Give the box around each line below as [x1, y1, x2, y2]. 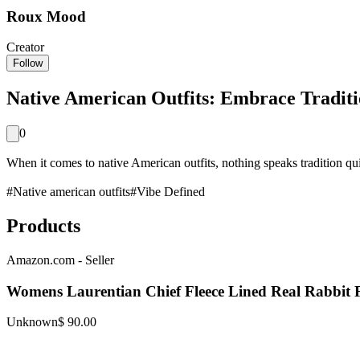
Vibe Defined [137, 185, 205, 199]
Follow [13, 57, 43, 70]
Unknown [6, 315, 58, 329]
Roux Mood [6, 7, 86, 25]
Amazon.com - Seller [6, 253, 114, 267]
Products [6, 215, 80, 237]
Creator [6, 40, 44, 55]
